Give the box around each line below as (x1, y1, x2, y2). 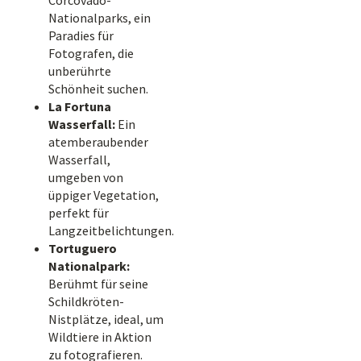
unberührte (48, 63, 111, 79)
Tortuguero (48, 240, 117, 256)
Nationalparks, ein (48, 10, 151, 26)
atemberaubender (48, 134, 148, 150)
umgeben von (48, 169, 123, 185)
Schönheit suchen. (48, 81, 148, 97)
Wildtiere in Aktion (48, 329, 151, 345)
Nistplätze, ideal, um (48, 311, 164, 327)
